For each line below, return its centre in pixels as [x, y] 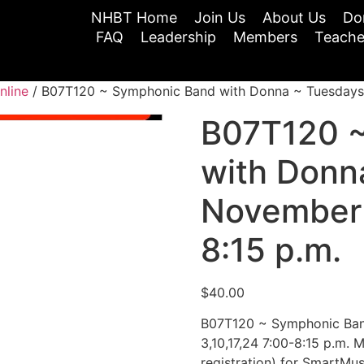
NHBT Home [134, 17]
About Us [294, 17]
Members [265, 37]
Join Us [220, 17]
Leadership [178, 37]
